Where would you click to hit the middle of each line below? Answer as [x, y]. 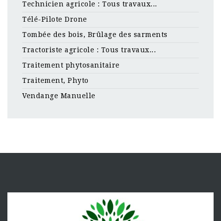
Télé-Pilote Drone [55, 19]
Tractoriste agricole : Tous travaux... [89, 50]
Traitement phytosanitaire [71, 65]
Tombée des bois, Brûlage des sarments [95, 35]
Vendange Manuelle [59, 96]
